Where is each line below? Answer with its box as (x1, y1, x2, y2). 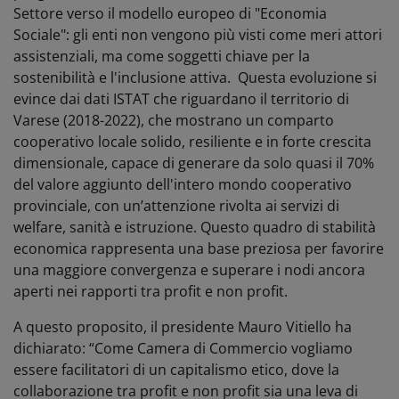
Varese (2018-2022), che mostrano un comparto (13, 110, 334, 130)
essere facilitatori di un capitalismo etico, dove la (13, 359, 339, 379)
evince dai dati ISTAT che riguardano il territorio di (13, 88, 349, 109)
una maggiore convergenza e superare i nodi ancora (13, 259, 365, 280)
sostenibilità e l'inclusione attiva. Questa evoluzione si (13, 67, 377, 87)
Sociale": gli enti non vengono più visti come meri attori (13, 24, 382, 45)
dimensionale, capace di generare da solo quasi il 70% (13, 152, 374, 173)
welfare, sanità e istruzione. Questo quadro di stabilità (13, 216, 376, 237)
